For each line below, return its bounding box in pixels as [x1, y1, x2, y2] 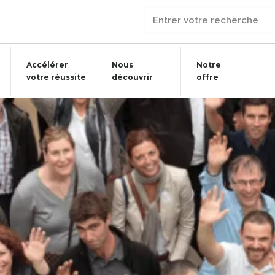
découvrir [111, 72, 153, 82]
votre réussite [26, 72, 87, 82]
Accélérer [26, 60, 69, 69]
